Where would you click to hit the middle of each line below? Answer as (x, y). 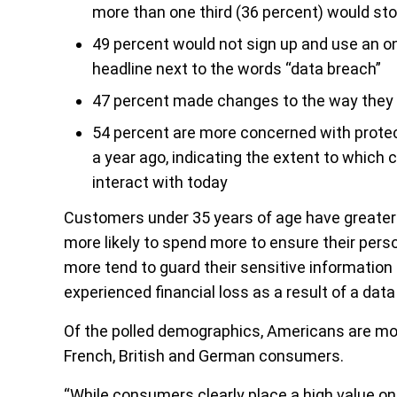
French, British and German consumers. (204, 355)
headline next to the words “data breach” (237, 68)
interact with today (160, 182)
